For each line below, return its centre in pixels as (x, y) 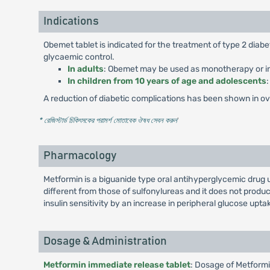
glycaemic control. (79, 57)
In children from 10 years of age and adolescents (167, 81)
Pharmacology (80, 156)
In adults (85, 69)
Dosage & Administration (105, 241)
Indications (71, 21)
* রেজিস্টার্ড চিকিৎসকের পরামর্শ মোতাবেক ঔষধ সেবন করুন (108, 120)
